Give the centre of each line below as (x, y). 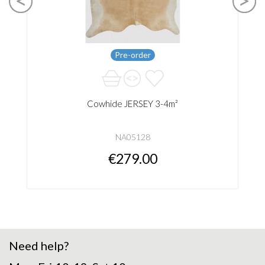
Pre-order (132, 54)
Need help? (39, 245)
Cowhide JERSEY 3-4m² (132, 103)
